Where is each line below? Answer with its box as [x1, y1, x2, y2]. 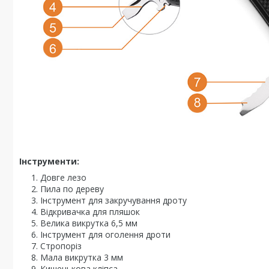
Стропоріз [40, 240, 82, 252]
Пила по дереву [40, 183, 104, 195]
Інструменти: [19, 155, 79, 167]
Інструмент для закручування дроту [40, 194, 187, 206]
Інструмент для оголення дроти [40, 228, 171, 240]
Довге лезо [40, 171, 86, 183]
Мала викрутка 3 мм [40, 251, 123, 263]
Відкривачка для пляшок [40, 205, 140, 217]
